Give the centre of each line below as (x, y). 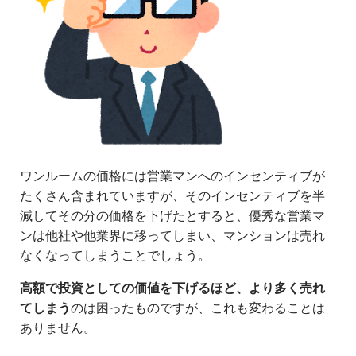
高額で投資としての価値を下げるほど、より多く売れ (172, 288)
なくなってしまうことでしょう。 (115, 255)
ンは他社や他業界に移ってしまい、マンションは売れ (172, 235)
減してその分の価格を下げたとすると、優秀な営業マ (172, 215)
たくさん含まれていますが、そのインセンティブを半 (172, 195)
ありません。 (58, 327)
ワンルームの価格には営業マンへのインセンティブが (172, 176)
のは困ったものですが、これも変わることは (198, 308)
